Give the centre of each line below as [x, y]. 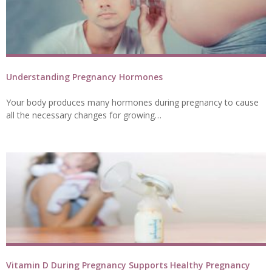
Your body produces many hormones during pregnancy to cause [132, 102]
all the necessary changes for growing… [84, 115]
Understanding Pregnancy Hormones [84, 76]
